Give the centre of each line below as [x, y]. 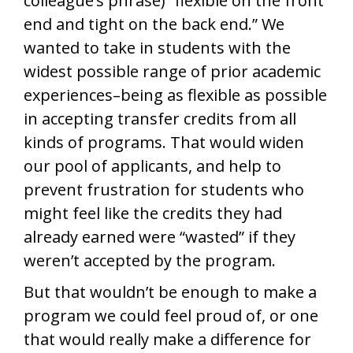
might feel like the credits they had [153, 213]
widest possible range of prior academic [172, 71]
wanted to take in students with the [157, 48]
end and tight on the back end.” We [154, 24]
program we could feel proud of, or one [171, 316]
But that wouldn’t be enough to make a [170, 292]
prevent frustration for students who [164, 190]
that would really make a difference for [167, 339]
